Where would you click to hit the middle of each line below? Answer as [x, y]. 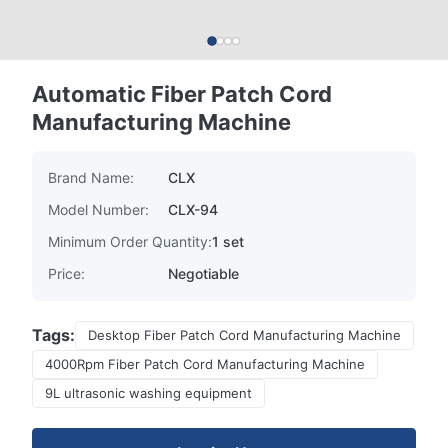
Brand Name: [91, 177]
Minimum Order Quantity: [130, 241]
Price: [66, 273]
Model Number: [98, 209]
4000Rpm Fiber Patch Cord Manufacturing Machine [205, 364]
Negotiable [203, 273]
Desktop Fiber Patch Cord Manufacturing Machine [244, 335]
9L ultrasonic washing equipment [148, 393]
